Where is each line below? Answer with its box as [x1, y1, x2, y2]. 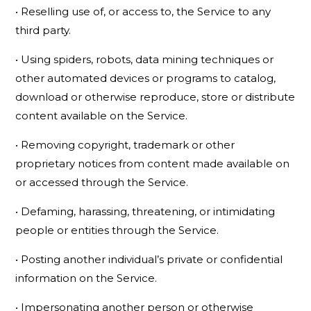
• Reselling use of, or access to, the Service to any [15, 5, 271, 18]
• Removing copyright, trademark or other [15, 138, 235, 151]
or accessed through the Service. [15, 176, 189, 189]
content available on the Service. [15, 109, 188, 122]
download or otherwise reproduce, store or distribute [15, 90, 296, 103]
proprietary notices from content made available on [15, 157, 290, 170]
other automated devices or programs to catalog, [15, 72, 276, 85]
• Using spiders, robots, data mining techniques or [15, 53, 274, 66]
